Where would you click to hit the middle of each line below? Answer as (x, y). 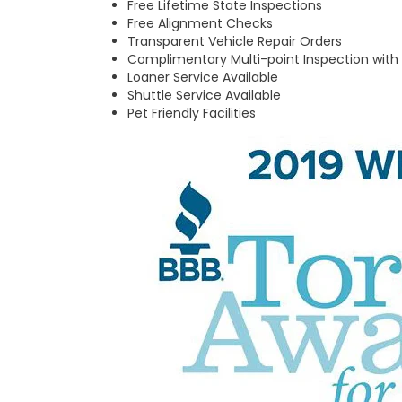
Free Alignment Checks (200, 23)
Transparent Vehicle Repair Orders (235, 41)
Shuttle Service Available (204, 95)
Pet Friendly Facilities (192, 113)
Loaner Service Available (203, 77)
